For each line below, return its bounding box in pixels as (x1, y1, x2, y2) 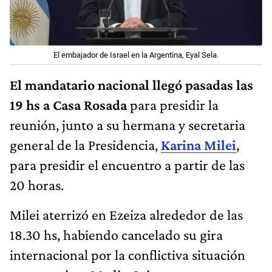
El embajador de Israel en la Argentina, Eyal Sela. (53, 50, 219, 60)
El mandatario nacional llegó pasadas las (10, 76, 253, 93)
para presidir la (127, 97, 219, 114)
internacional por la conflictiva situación (10, 246, 245, 263)
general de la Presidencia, (10, 137, 161, 154)
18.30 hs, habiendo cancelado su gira (10, 226, 223, 243)
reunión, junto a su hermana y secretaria (10, 117, 245, 134)
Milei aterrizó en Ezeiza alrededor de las (10, 206, 243, 223)
